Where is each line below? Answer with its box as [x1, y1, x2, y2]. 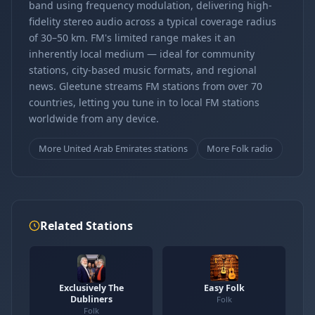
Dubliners [70, 292, 112, 305]
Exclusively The [58, 281, 124, 294]
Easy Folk [203, 281, 245, 294]
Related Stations [40, 217, 133, 233]
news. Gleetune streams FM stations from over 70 [29, 79, 262, 93]
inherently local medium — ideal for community [29, 47, 255, 60]
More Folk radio [207, 141, 274, 155]
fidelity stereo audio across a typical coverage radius [29, 15, 276, 28]
